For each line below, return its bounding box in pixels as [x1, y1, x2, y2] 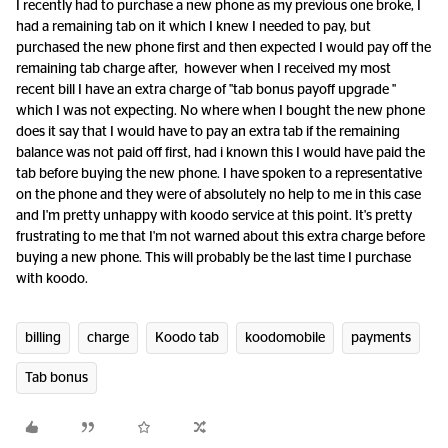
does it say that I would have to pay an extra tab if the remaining [16, 125, 400, 139]
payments [351, 331, 411, 345]
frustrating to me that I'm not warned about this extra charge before [16, 230, 425, 244]
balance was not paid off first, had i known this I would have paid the [16, 146, 425, 160]
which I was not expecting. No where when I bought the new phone [16, 104, 425, 118]
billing [25, 331, 61, 345]
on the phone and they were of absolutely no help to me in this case [16, 188, 421, 202]
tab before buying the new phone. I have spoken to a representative [16, 167, 422, 181]
